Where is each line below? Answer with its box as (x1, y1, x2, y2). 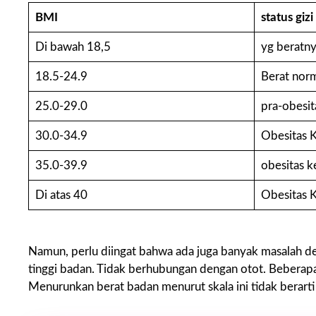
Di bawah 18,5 (35, 41, 111, 53)
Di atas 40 (35, 189, 87, 201)
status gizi (260, 11, 313, 23)
